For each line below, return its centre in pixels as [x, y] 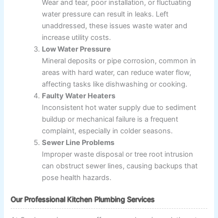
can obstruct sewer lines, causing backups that [120, 166]
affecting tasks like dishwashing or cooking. [115, 84]
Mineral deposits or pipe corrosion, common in [119, 61]
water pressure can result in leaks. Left [105, 14]
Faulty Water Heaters [79, 96]
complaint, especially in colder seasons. [108, 131]
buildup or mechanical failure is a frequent [110, 119]
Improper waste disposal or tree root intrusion [118, 154]
